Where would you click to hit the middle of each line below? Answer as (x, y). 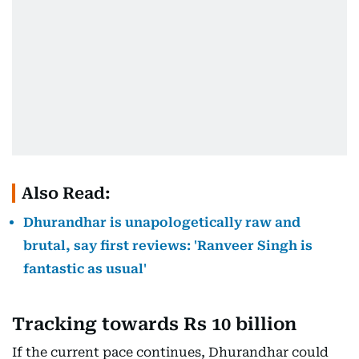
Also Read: (66, 193)
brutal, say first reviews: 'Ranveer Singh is (168, 246)
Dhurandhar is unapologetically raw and (162, 222)
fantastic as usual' (85, 269)
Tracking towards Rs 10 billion (154, 324)
